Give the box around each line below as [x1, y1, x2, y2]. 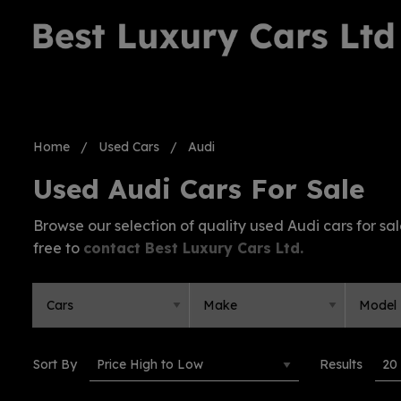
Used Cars [98, 139, 159, 155]
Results [320, 356, 363, 372]
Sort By [33, 356, 77, 372]
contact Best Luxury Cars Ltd [83, 239, 300, 257]
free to [33, 239, 83, 257]
